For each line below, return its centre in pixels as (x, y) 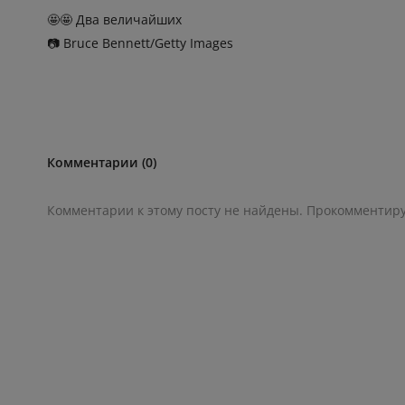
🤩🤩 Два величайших (114, 20)
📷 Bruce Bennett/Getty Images (140, 43)
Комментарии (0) (102, 163)
